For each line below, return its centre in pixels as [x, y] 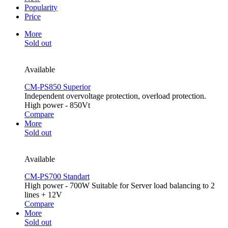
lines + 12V [43, 195]
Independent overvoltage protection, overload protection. [115, 96]
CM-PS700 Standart [57, 177]
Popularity [41, 8]
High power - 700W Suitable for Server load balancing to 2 [120, 186]
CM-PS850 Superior [58, 87]
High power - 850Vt [57, 105]
